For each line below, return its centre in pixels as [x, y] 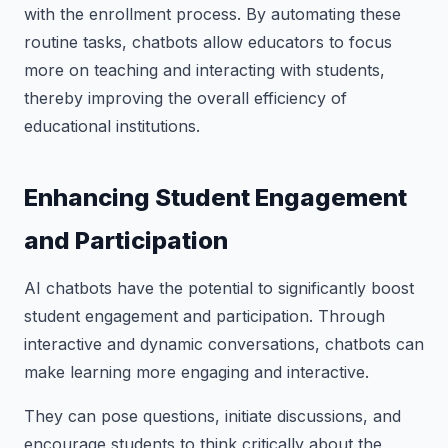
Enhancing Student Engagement [215, 197]
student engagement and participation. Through [204, 316]
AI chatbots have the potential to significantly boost [219, 288]
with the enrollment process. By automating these [212, 14]
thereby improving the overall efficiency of [185, 98]
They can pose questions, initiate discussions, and [212, 416]
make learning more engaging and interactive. [196, 372]
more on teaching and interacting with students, [204, 70]
